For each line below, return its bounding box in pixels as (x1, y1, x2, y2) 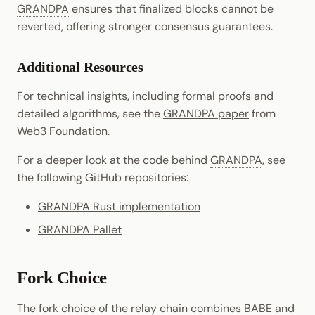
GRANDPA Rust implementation (38, 199, 200, 214)
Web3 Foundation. (17, 124, 110, 139)
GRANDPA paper (163, 106, 249, 122)
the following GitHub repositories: (17, 170, 188, 186)
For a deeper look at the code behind (17, 153, 210, 168)
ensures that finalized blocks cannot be (69, 1, 274, 17)
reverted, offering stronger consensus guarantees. (17, 19, 273, 34)
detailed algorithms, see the (17, 106, 163, 122)
